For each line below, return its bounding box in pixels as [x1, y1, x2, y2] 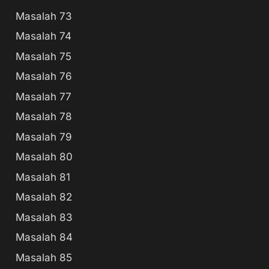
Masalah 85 [16, 251, 72, 264]
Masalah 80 [16, 151, 73, 163]
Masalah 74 [16, 30, 71, 42]
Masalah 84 [16, 231, 73, 243]
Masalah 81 [16, 171, 70, 183]
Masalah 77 [16, 90, 71, 103]
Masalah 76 [16, 70, 72, 82]
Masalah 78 [16, 110, 72, 122]
